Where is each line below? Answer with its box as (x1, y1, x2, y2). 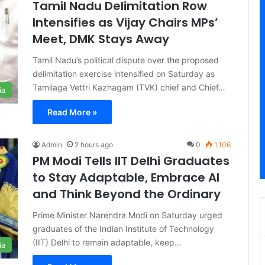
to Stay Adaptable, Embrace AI (33, 169, 219, 186)
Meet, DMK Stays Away (33, 31, 169, 47)
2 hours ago (75, 140, 113, 149)
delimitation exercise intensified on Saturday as (33, 69, 215, 79)
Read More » (47, 107, 97, 117)
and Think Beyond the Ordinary (33, 186, 221, 202)
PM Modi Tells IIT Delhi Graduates (33, 153, 230, 169)
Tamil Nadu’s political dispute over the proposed (33, 55, 219, 65)
